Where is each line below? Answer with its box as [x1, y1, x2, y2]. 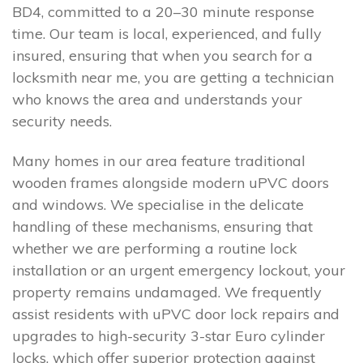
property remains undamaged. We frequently [12, 283, 322, 302]
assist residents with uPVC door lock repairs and [12, 305, 340, 324]
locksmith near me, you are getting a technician [12, 68, 334, 88]
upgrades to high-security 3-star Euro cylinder [12, 327, 325, 346]
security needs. [12, 112, 112, 131]
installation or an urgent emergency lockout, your [12, 261, 345, 280]
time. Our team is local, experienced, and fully [12, 24, 322, 44]
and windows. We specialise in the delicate [12, 195, 304, 215]
